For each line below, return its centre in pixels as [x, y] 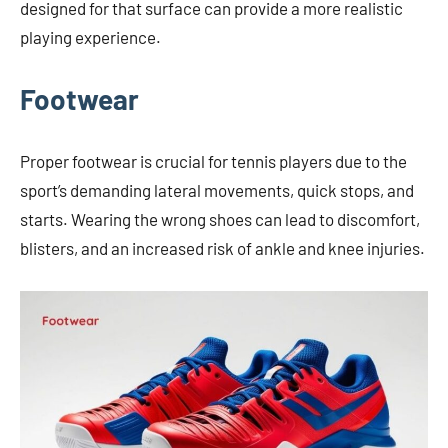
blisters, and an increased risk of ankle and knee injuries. [222, 247]
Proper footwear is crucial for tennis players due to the [213, 160]
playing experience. [90, 36]
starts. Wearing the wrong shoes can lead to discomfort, [220, 218]
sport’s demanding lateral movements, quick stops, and [217, 189]
